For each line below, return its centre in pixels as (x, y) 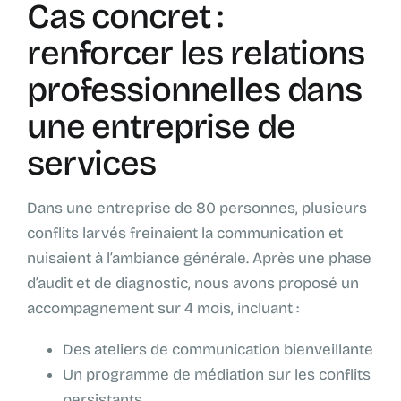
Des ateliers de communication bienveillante (218, 350)
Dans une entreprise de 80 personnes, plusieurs (197, 209)
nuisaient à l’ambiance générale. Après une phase (199, 259)
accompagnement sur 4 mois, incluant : (163, 309)
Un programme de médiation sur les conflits (217, 375)
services (91, 164)
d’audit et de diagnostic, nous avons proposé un (193, 284)
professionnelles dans (195, 90)
